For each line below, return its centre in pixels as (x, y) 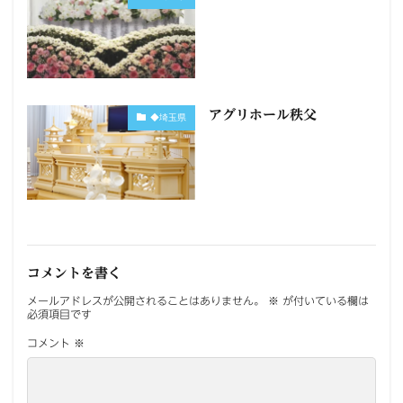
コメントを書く (74, 273)
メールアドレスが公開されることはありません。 (146, 300)
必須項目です (59, 313)
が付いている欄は (324, 300)
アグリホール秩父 (262, 114)
